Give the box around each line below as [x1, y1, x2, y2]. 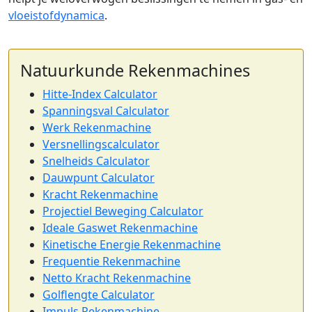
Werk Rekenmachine [42, 120, 151, 135]
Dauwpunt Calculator [42, 170, 155, 185]
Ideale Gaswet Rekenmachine [42, 220, 198, 235]
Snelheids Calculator [42, 153, 150, 169]
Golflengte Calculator [42, 287, 155, 302]
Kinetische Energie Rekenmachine [42, 237, 221, 252]
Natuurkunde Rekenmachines [20, 59, 250, 81]
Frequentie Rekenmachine [42, 253, 180, 269]
